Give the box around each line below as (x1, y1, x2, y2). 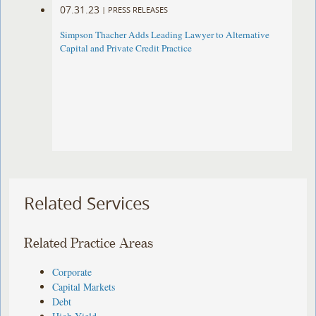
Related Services (24, 192, 150, 215)
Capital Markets (52, 279, 116, 293)
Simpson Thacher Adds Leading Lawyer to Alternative (60, 28, 270, 42)
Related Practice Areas (24, 236, 154, 251)
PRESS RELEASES (108, 4, 169, 15)
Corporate (52, 265, 92, 279)
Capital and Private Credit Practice (60, 42, 193, 55)
